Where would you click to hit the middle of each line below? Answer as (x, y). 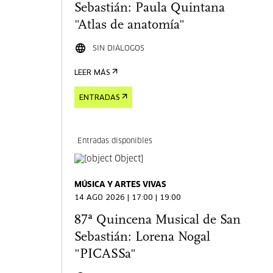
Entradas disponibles (115, 141)
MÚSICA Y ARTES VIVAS (121, 185)
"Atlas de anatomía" (130, 25)
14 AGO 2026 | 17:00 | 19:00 (128, 198)
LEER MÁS (92, 73)
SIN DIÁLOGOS (119, 48)
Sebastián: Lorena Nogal (143, 237)
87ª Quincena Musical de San (158, 220)
